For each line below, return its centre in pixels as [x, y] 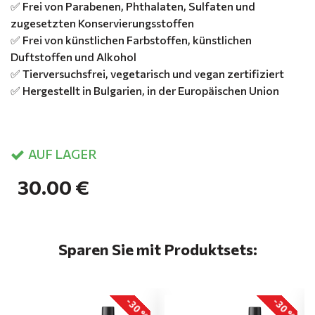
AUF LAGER [63, 154]
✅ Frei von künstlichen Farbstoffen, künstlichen [131, 39]
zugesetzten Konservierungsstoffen [102, 22]
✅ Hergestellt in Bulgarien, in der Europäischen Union [145, 90]
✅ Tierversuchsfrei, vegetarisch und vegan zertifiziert [147, 73]
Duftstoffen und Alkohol [73, 56]
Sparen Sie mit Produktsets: [157, 249]
